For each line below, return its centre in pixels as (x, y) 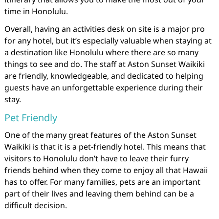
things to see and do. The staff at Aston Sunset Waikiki (104, 64)
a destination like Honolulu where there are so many (101, 52)
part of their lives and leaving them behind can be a (99, 194)
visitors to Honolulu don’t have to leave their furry (96, 158)
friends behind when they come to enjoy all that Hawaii (106, 170)
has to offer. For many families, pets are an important (102, 182)
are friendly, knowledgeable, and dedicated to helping (104, 76)
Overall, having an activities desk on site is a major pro (104, 29)
